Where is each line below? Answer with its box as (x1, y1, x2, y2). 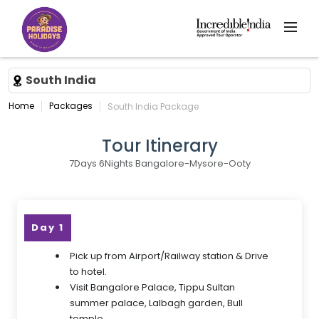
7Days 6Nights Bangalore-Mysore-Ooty (68, 157, 251, 170)
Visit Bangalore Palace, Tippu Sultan (70, 281, 235, 294)
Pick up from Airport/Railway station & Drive (70, 249, 268, 263)
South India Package (108, 100, 199, 113)
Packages (49, 100, 93, 112)
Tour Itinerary (101, 134, 218, 157)
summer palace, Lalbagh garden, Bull (70, 296, 243, 310)
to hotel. (70, 265, 107, 278)
